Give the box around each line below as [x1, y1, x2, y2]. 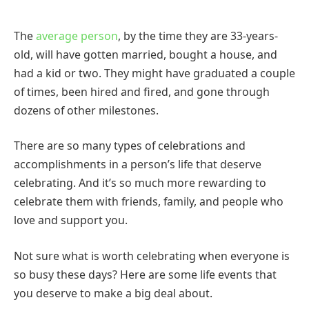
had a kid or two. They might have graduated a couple [14, 65, 295, 81]
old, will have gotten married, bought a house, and [14, 46, 277, 62]
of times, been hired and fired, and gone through [14, 83, 270, 99]
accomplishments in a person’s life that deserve [14, 157, 261, 172]
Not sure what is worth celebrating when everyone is [14, 248, 290, 263]
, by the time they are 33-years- [118, 28, 278, 43]
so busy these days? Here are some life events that [14, 266, 277, 282]
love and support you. [14, 212, 128, 228]
